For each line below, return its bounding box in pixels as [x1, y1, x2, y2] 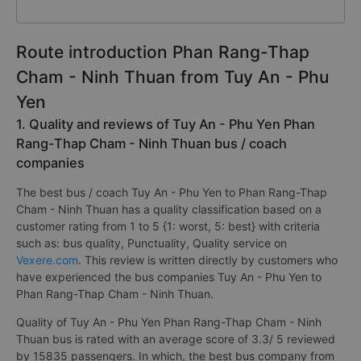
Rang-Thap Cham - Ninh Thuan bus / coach [16, 135, 287, 151]
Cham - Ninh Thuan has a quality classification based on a [16, 202, 322, 216]
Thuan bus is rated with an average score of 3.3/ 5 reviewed [16, 332, 335, 346]
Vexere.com [16, 253, 78, 267]
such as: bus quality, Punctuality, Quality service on [16, 236, 287, 250]
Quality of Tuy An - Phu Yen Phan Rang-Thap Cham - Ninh [16, 315, 322, 329]
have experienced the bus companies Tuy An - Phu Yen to [16, 270, 322, 284]
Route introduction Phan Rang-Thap [16, 42, 309, 62]
